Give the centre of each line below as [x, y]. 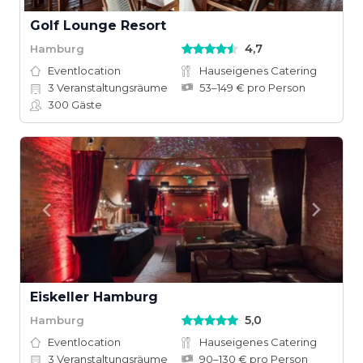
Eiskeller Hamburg [94, 297]
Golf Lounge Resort [98, 26]
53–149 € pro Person [252, 88]
